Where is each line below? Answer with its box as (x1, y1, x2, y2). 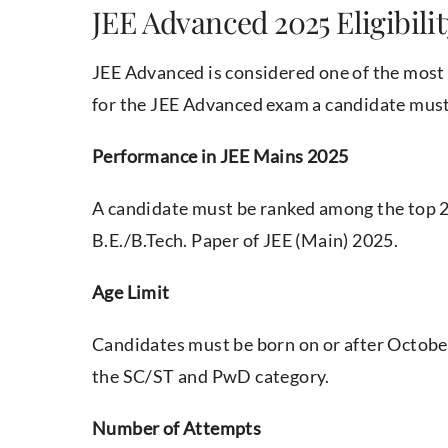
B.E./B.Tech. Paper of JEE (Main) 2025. (92, 229, 399, 252)
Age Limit (92, 281, 170, 304)
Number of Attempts (92, 417, 262, 440)
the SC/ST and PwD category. (92, 365, 330, 388)
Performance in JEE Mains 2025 (92, 145, 349, 168)
